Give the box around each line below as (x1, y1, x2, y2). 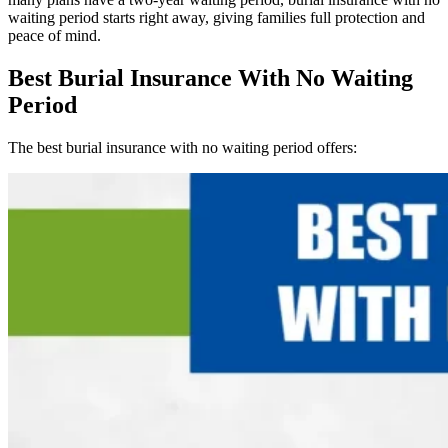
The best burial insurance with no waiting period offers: (8, 139, 357, 157)
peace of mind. (8, 27, 105, 45)
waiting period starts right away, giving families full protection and (8, 9, 425, 27)
